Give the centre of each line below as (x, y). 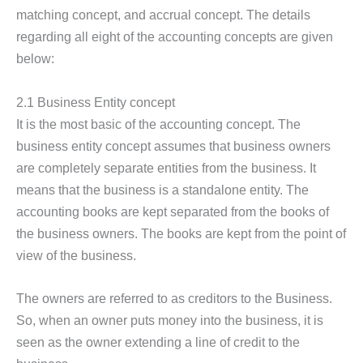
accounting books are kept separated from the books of (173, 211)
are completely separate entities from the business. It (166, 167)
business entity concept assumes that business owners (173, 145)
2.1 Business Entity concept (96, 102)
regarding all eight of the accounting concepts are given (175, 37)
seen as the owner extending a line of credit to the (158, 342)
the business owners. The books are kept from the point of (181, 233)
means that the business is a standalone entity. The (162, 189)
